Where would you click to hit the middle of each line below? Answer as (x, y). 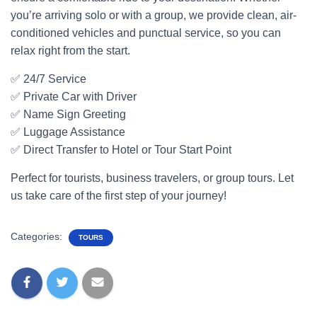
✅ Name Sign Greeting (68, 114)
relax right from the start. (70, 51)
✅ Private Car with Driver (74, 97)
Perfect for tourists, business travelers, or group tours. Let (152, 178)
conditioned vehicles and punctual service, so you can (146, 33)
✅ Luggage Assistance (68, 132)
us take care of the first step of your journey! (119, 196)
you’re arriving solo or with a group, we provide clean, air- (154, 15)
